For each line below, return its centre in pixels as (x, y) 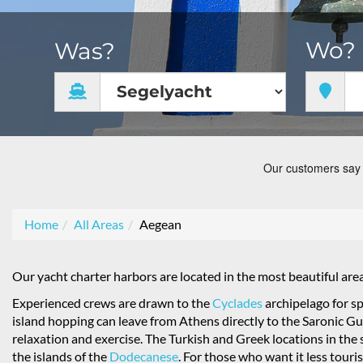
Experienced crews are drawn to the (112, 303)
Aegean (160, 224)
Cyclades (237, 303)
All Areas (99, 224)
